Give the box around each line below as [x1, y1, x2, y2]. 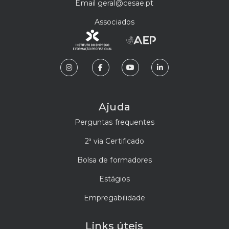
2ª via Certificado [84, 136, 145, 146]
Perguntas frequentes [74, 117, 155, 127]
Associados [95, 17, 134, 27]
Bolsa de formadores [77, 155, 152, 165]
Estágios [99, 174, 130, 184]
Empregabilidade [83, 193, 146, 202]
